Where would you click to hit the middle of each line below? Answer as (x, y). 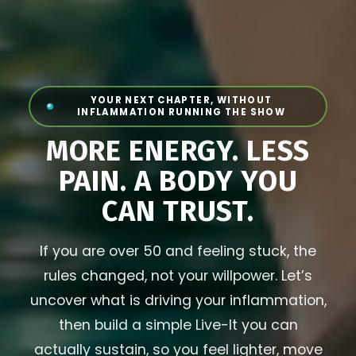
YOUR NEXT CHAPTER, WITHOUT (181, 100)
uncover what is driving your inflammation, (178, 301)
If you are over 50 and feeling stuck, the (178, 252)
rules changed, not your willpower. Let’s (178, 276)
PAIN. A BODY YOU (178, 181)
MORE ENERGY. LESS (178, 151)
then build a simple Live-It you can (178, 325)
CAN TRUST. (178, 211)
